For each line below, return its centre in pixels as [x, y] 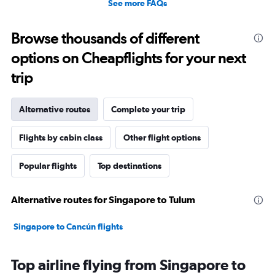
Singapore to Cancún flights [68, 227]
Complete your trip [148, 110]
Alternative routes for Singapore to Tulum [103, 200]
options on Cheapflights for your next [128, 58]
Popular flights [48, 166]
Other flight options [162, 138]
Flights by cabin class [61, 138]
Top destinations [130, 166]
